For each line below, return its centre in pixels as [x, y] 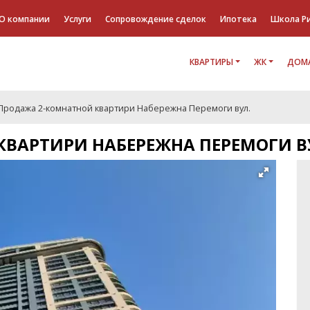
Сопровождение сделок [155, 19]
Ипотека [238, 19]
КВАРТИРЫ [211, 62]
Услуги [77, 19]
